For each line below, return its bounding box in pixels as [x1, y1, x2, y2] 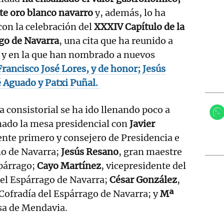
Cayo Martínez [37, 159, 101, 171]
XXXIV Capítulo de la [94, 20, 184, 32]
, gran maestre [118, 145, 182, 157]
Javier [129, 117, 155, 129]
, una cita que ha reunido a [59, 34, 173, 46]
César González [109, 173, 177, 185]
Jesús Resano [61, 145, 118, 157]
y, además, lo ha [93, 6, 165, 18]
